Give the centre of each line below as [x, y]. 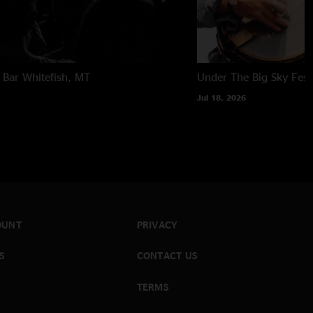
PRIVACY [157, 224]
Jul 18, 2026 [221, 97]
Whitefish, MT [57, 77]
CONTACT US [167, 256]
